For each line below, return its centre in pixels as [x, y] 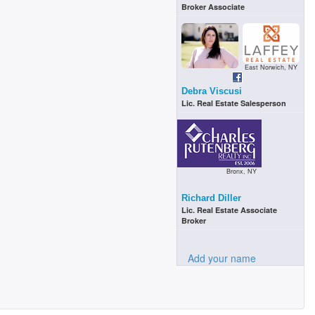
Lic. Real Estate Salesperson [234, 103]
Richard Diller [212, 198]
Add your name [222, 258]
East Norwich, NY [270, 67]
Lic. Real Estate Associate [230, 210]
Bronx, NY [241, 171]
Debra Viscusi [212, 91]
